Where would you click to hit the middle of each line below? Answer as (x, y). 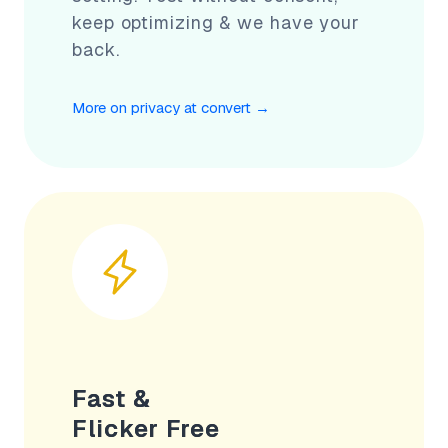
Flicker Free (146, 428)
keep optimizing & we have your (216, 22)
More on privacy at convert (161, 107)
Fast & (111, 398)
